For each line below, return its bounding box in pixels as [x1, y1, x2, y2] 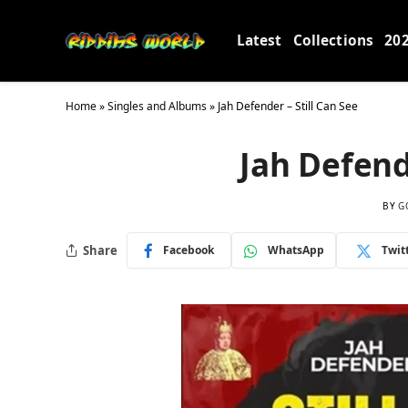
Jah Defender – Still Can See [218, 98, 358, 114]
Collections [292, 30, 374, 50]
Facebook [163, 242, 214, 258]
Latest [236, 30, 282, 50]
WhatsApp [267, 242, 324, 258]
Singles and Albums [107, 98, 207, 114]
